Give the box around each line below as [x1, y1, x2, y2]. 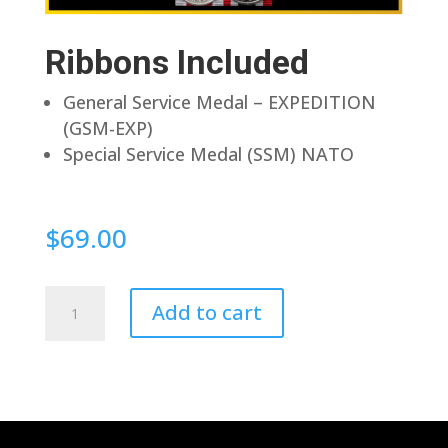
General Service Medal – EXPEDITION [62, 89, 376, 114]
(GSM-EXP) [62, 115, 153, 140]
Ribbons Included [44, 41, 309, 82]
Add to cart [151, 299, 262, 327]
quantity [43, 362, 115, 387]
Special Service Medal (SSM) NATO [62, 141, 354, 166]
